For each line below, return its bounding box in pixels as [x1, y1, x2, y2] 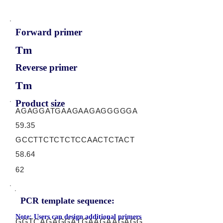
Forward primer [15, 27, 82, 37]
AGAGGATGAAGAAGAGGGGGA [15, 107, 138, 115]
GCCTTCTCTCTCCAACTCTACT [15, 135, 135, 144]
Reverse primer [15, 62, 77, 73]
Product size [15, 98, 65, 109]
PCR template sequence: [20, 196, 114, 206]
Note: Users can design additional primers [15, 213, 141, 221]
